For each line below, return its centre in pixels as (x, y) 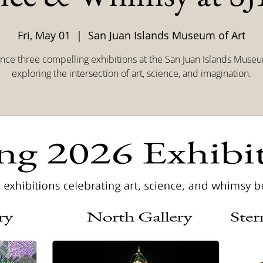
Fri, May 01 (44, 35)
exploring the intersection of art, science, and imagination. (131, 73)
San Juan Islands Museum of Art (167, 35)
